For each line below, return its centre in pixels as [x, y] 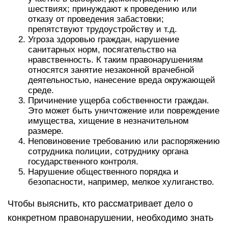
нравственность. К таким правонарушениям [116, 60]
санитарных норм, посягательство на [102, 50]
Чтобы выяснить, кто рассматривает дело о [100, 204]
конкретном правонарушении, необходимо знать [110, 218]
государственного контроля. [83, 162]
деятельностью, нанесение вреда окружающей [122, 80]
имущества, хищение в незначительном [108, 121]
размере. [46, 131]
